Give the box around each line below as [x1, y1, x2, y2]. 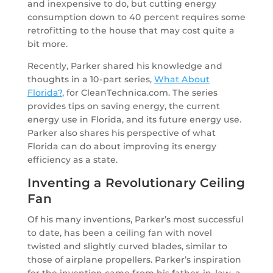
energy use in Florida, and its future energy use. [27, 114, 241, 126]
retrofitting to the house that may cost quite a [27, 25, 235, 37]
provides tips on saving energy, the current [27, 101, 220, 112]
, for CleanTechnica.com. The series [62, 87, 218, 99]
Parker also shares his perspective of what [27, 127, 216, 139]
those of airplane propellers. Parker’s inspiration [27, 254, 241, 266]
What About [154, 74, 210, 85]
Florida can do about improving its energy [27, 141, 216, 152]
